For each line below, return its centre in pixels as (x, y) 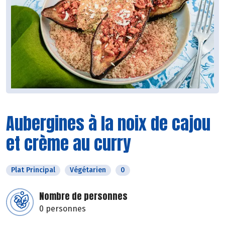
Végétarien (88, 170)
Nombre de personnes (83, 196)
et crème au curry (69, 144)
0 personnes (63, 209)
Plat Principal (33, 170)
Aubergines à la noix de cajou (108, 124)
